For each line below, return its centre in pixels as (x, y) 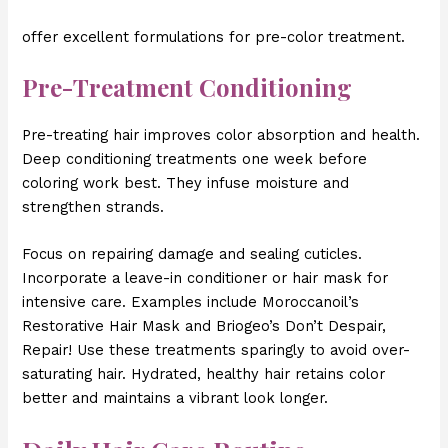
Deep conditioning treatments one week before (195, 159)
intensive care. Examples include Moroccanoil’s (191, 302)
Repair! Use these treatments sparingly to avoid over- (216, 350)
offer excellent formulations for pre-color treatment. (214, 36)
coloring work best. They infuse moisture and (186, 183)
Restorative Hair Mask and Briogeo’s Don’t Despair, (204, 326)
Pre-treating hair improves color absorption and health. (221, 135)
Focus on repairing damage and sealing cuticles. (192, 254)
